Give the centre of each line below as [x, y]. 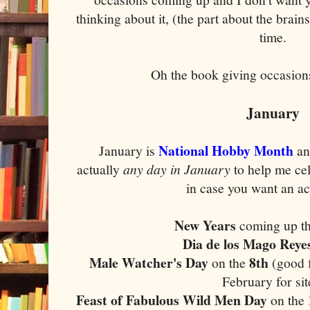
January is [127, 150]
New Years [207, 225]
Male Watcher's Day [149, 262]
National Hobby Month [224, 150]
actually [100, 169]
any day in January [177, 168]
